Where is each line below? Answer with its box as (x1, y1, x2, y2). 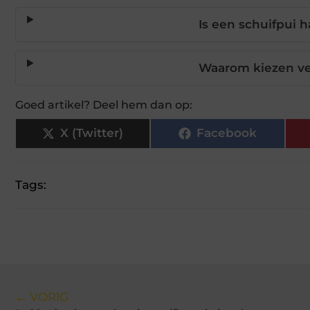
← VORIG (15, 289, 69, 304)
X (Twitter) (60, 126, 123, 140)
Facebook (197, 126, 257, 140)
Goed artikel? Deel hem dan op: (15, 98, 192, 111)
